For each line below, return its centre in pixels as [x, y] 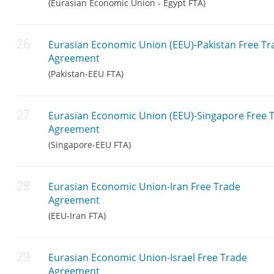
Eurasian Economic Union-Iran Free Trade [145, 187]
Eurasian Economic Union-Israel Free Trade [148, 258]
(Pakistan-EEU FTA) [86, 74]
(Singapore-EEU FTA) [90, 145]
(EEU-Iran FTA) [77, 216]
